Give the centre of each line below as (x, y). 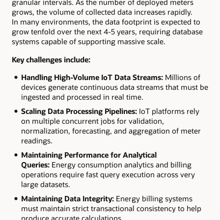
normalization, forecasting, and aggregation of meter (111, 130)
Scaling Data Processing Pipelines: (80, 111)
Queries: (36, 164)
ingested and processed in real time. (82, 97)
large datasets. (45, 184)
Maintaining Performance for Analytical (89, 154)
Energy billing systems (154, 198)
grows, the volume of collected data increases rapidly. (102, 12)
